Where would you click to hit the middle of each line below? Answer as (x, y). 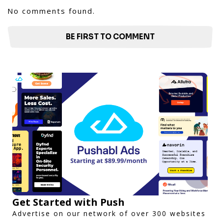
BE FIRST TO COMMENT (110, 36)
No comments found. (51, 11)
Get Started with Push (69, 202)
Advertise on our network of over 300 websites (109, 213)
